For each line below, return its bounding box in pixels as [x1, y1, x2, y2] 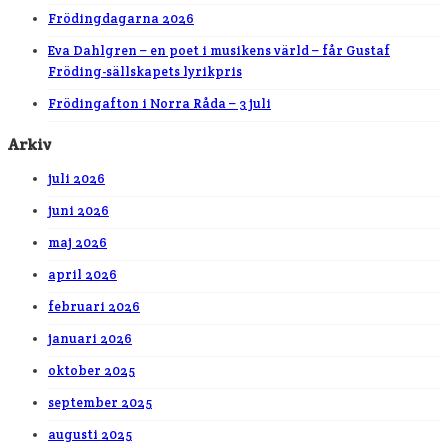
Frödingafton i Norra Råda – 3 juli [48, 94, 271, 112]
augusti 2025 [48, 425, 132, 443]
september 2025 [48, 393, 152, 411]
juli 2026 [48, 169, 105, 187]
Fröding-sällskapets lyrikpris [48, 62, 242, 80]
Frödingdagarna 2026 [48, 9, 194, 27]
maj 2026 [48, 233, 107, 251]
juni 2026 [48, 201, 109, 219]
